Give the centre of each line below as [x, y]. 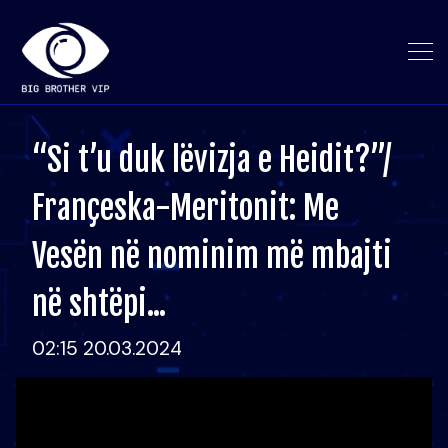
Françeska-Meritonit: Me [185, 208]
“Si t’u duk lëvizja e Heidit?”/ [211, 160]
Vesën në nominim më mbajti [212, 256]
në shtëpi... [99, 304]
